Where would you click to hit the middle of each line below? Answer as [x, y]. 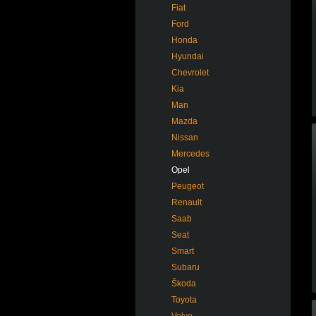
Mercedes [190, 154]
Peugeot [188, 186]
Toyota [184, 300]
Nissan [185, 138]
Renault [187, 202]
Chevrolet [190, 73]
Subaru [186, 267]
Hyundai [188, 56]
